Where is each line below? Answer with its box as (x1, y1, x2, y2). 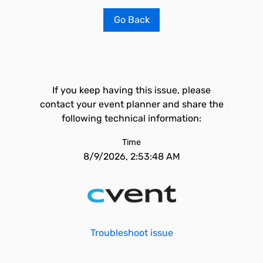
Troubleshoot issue (90, 227, 173, 238)
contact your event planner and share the (39, 99, 224, 110)
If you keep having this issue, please (52, 85, 211, 96)
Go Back (113, 14, 150, 25)
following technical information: (62, 113, 201, 124)
